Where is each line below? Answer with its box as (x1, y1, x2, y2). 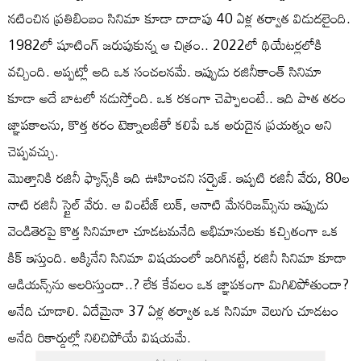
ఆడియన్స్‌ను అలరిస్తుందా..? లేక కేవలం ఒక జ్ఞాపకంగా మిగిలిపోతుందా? (8, 270, 349, 297)
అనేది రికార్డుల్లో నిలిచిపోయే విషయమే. (8, 323, 191, 351)
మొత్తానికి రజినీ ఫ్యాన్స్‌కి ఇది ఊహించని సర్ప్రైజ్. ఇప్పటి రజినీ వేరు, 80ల (8, 164, 350, 191)
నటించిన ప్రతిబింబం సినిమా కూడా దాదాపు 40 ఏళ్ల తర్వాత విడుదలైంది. (8, 4, 351, 31)
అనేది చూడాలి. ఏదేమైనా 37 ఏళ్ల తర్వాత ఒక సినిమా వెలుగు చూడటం (8, 297, 338, 324)
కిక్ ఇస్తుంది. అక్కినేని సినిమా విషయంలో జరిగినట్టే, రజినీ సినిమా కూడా (8, 243, 346, 271)
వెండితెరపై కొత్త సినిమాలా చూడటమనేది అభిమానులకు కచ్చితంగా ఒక (8, 217, 338, 244)
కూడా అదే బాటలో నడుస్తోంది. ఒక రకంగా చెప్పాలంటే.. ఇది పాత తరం (8, 84, 346, 111)
